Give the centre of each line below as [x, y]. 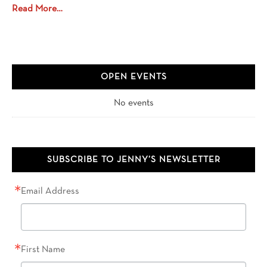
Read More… [37, 9]
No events [133, 103]
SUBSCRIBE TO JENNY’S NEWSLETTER [133, 159]
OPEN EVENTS [133, 77]
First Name [43, 249]
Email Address [50, 191]
